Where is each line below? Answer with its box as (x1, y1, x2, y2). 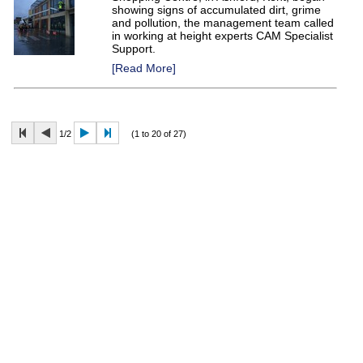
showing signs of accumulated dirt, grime (112, 3, 321, 16)
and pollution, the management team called (112, 16, 334, 29)
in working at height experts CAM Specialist (112, 29, 333, 42)
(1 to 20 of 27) (119, 129, 186, 139)
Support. (112, 42, 159, 55)
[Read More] (112, 62, 176, 75)
